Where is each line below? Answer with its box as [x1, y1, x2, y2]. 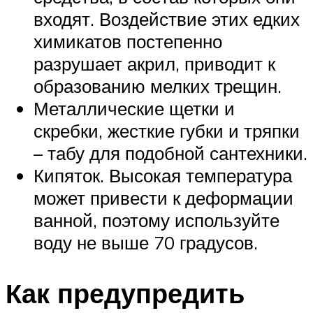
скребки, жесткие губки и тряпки [34, 119, 300, 143]
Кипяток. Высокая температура [34, 164, 292, 187]
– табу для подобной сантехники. [34, 142, 307, 165]
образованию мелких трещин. [34, 75, 282, 98]
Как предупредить [6, 276, 245, 311]
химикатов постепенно [34, 30, 222, 53]
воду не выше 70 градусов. [34, 231, 258, 254]
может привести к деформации [34, 187, 293, 210]
